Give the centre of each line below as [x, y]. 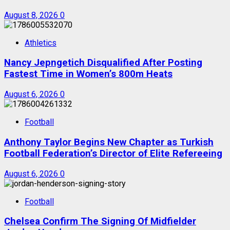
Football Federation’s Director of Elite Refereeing [113, 153]
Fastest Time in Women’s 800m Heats [88, 74]
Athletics [41, 43]
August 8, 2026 [32, 15]
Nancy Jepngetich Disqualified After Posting [103, 63]
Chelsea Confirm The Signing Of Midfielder [100, 222]
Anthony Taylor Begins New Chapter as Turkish [109, 142]
